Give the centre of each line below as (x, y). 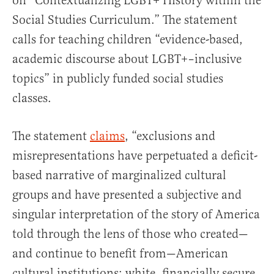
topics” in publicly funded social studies (118, 79)
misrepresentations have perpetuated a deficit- (135, 156)
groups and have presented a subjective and (127, 195)
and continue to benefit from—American (120, 254)
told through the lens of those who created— (130, 234)
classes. (32, 98)
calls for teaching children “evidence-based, (128, 39)
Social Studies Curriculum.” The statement (125, 20)
